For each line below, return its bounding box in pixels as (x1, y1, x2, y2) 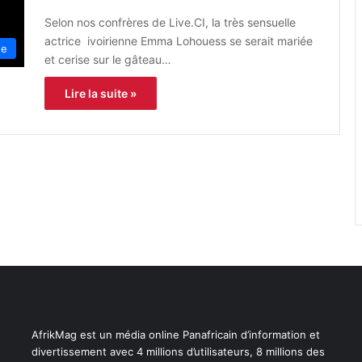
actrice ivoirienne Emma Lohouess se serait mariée (44, 33, 313, 48)
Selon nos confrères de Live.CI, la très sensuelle (44, 15, 296, 29)
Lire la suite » (65, 86, 137, 100)
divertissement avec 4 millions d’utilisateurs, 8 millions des (31, 345, 325, 359)
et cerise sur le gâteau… (44, 52, 171, 66)
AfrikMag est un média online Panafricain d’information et (31, 328, 320, 342)
